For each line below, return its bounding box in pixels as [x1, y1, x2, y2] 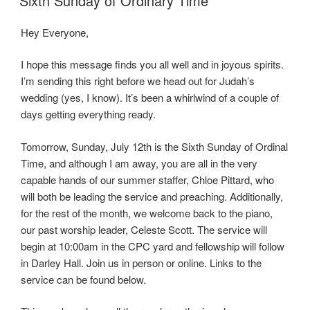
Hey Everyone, [21, 24, 89, 39]
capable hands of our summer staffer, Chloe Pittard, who [21, 172, 274, 187]
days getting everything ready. [21, 107, 156, 122]
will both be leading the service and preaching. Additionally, [21, 188, 283, 203]
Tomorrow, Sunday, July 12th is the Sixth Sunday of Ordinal [21, 138, 288, 154]
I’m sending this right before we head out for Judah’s [21, 73, 255, 89]
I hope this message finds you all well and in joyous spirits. [21, 57, 284, 72]
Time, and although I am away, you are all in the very [21, 155, 257, 170]
